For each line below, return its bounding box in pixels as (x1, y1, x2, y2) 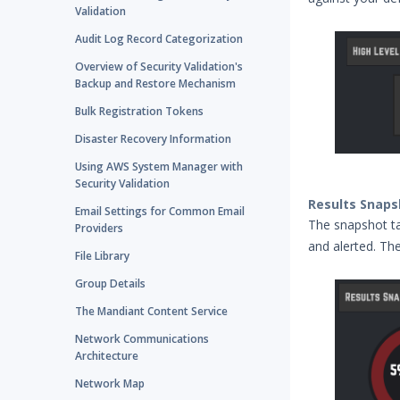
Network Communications (75, 331, 209, 346)
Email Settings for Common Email (75, 204, 245, 219)
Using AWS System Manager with (75, 159, 243, 174)
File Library (75, 248, 129, 263)
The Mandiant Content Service (75, 304, 228, 319)
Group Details (75, 276, 146, 291)
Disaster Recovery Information (75, 131, 231, 146)
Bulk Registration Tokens (75, 104, 204, 119)
